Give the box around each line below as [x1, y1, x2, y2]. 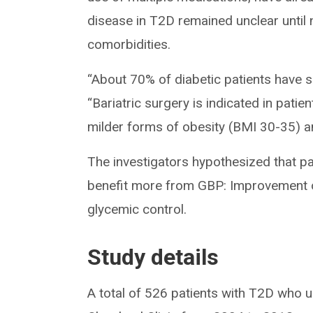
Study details [87, 244, 219, 271]
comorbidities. [87, 36, 171, 53]
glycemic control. [87, 201, 187, 218]
